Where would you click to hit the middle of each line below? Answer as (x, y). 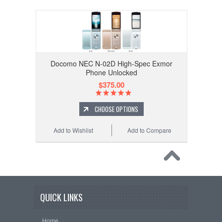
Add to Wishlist (73, 130)
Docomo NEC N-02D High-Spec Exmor (111, 63)
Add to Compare (149, 130)
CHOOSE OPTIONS (116, 109)
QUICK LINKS (61, 197)
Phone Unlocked (111, 72)
